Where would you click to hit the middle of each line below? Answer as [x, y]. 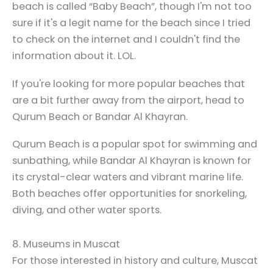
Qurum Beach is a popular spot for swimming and [135, 144]
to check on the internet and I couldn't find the [126, 40]
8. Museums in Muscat [66, 244]
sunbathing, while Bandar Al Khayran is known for [132, 160]
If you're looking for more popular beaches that [129, 83]
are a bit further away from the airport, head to [128, 100]
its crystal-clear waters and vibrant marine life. [128, 177]
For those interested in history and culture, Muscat [135, 261]
